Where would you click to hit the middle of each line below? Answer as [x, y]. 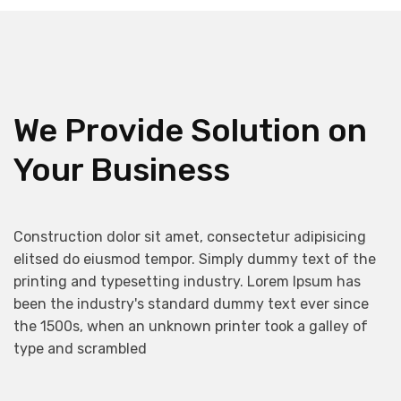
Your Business [122, 170]
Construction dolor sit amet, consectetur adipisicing [190, 237]
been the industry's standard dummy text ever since [191, 304]
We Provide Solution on [190, 130]
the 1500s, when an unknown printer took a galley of [191, 326]
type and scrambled [80, 349]
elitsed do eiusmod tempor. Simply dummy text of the [195, 259]
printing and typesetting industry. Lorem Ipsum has [187, 282]
